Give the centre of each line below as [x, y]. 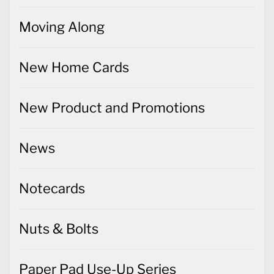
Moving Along [62, 27]
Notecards [52, 188]
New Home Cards [74, 67]
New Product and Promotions [112, 107]
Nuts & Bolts [59, 228]
